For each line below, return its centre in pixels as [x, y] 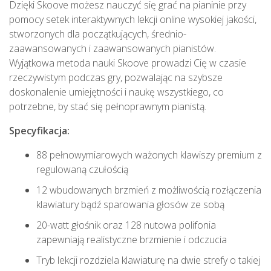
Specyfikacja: [39, 131]
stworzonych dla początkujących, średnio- [98, 34]
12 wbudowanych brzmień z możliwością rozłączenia [149, 190]
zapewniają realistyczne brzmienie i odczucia [132, 240]
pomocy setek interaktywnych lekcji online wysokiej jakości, [133, 20]
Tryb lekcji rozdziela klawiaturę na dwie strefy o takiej [148, 260]
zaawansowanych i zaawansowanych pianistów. [113, 49]
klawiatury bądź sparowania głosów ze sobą [130, 205]
